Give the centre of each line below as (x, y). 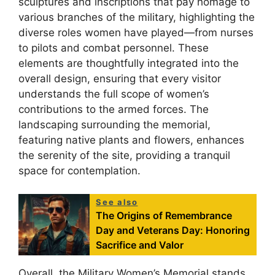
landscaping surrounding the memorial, (114, 124)
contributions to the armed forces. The (114, 109)
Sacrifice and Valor (140, 245)
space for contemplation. (79, 170)
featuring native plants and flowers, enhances (131, 140)
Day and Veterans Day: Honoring (173, 230)
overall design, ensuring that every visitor (120, 78)
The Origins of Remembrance (164, 216)
